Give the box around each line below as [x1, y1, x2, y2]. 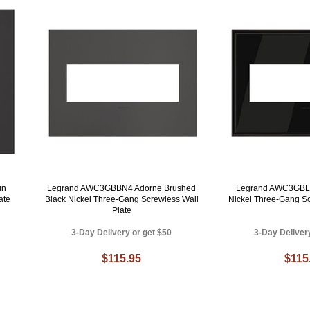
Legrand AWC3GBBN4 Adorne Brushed [47, 183, 197, 193]
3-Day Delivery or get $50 [71, 227, 172, 237]
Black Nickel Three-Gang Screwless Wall [44, 194, 199, 204]
